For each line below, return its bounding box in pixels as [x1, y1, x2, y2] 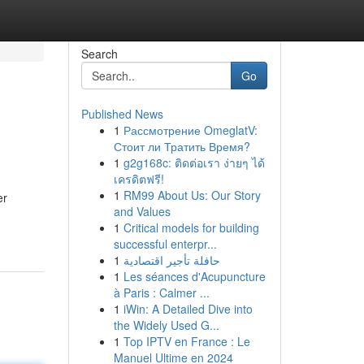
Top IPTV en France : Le [123, 333, 250, 349]
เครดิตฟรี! [113, 171, 164, 187]
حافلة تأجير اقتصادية [123, 252, 220, 268]
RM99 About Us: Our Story [123, 187, 261, 203]
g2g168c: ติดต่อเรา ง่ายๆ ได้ [123, 154, 265, 171]
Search [80, 45, 118, 62]
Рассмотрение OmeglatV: [123, 122, 258, 138]
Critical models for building [123, 219, 259, 236]
